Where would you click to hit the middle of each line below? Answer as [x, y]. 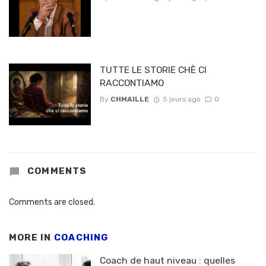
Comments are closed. [52, 202]
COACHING [81, 237]
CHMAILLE [129, 99]
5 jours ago [181, 99]
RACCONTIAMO [132, 83]
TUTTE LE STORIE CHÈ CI [153, 70]
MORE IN [31, 237]
